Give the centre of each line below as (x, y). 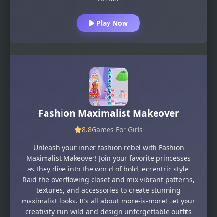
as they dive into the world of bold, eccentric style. (108, 169)
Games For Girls (117, 129)
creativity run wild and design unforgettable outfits (108, 211)
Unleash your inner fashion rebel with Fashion (108, 147)
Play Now (111, 23)
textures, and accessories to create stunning (108, 190)
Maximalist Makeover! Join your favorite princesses (108, 158)
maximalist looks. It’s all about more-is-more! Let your (108, 201)
